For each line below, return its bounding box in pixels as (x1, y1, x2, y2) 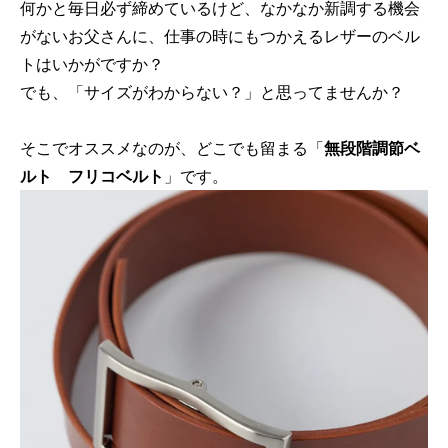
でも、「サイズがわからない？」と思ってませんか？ (20, 80, 404, 104)
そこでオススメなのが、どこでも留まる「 (20, 136, 324, 160)
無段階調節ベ (324, 136, 420, 160)
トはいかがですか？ (20, 52, 164, 76)
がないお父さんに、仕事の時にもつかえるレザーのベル (20, 24, 420, 48)
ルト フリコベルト (20, 164, 164, 188)
